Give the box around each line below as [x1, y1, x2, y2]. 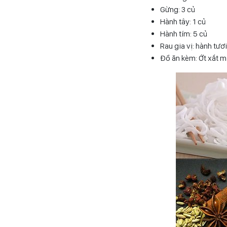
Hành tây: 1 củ [160, 16, 206, 26]
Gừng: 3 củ [160, 4, 195, 14]
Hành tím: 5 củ [160, 28, 207, 39]
